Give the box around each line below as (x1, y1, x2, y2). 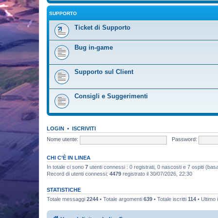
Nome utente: (47, 136, 78, 143)
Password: (171, 136, 197, 143)
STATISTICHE (47, 186, 81, 193)
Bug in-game (74, 43, 113, 51)
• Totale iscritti (152, 196, 188, 202)
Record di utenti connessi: (47, 170, 109, 177)
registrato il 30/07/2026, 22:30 (121, 170, 192, 177)
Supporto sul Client (74, 68, 133, 75)
